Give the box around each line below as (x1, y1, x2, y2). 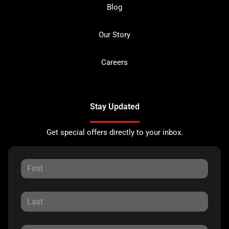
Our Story (99, 30, 130, 39)
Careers (101, 58, 128, 67)
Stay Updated (89, 102, 140, 111)
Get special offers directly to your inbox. (46, 128, 183, 137)
